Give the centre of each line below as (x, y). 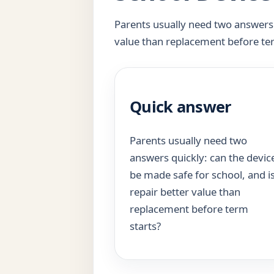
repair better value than (185, 191)
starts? (145, 226)
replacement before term (189, 209)
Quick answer (181, 106)
